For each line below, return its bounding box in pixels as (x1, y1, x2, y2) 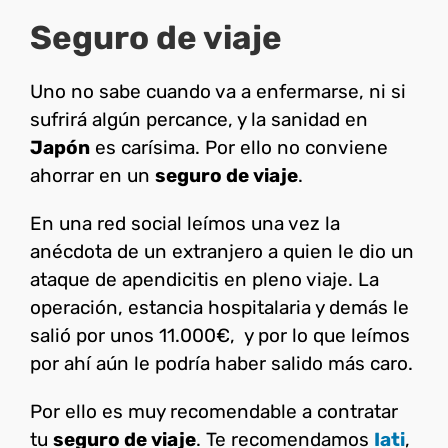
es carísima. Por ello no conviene (90, 136, 388, 160)
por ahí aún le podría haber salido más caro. (30, 352, 413, 376)
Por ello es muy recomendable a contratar (30, 400, 398, 424)
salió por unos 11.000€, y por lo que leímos (30, 324, 410, 348)
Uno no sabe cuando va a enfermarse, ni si (30, 80, 406, 104)
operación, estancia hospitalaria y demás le (30, 296, 409, 320)
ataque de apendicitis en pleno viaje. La (30, 268, 379, 292)
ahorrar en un (30, 164, 155, 188)
